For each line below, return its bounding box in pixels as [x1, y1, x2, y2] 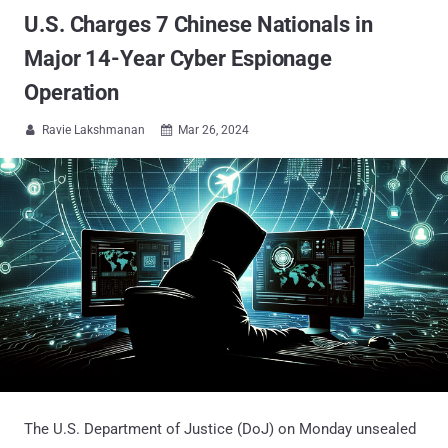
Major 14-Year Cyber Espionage [24, 46, 333, 71]
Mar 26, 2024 [178, 123, 249, 137]
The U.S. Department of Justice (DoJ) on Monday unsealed [24, 419, 416, 438]
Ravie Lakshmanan [42, 123, 145, 137]
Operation [24, 80, 120, 105]
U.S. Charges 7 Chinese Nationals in [24, 12, 373, 37]
